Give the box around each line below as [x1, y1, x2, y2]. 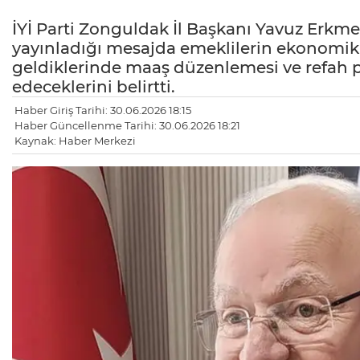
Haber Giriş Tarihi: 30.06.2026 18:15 [14, 104, 191, 117]
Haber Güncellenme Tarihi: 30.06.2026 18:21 [14, 119, 240, 133]
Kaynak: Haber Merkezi [14, 134, 136, 148]
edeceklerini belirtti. [12, 77, 175, 97]
